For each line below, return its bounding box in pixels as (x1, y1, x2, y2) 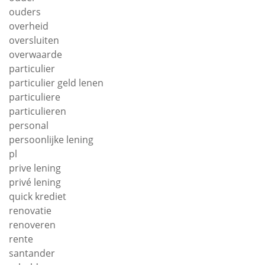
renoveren (9, 218, 56, 231)
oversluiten (9, 34, 59, 47)
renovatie (9, 204, 51, 217)
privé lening (9, 176, 61, 189)
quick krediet (9, 190, 66, 203)
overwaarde (9, 48, 62, 61)
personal (9, 119, 49, 132)
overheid (9, 20, 49, 33)
